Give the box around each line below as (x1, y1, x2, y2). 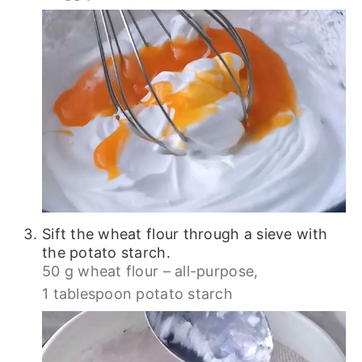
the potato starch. (41, 244, 170, 262)
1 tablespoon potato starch (41, 285, 234, 303)
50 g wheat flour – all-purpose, (41, 263, 259, 280)
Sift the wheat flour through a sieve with (41, 225, 328, 243)
